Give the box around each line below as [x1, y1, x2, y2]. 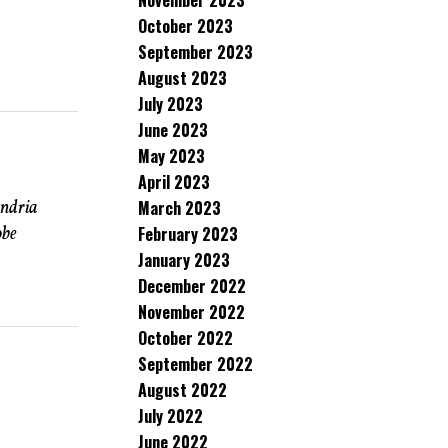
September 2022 [138, 352, 253, 376]
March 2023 [138, 196, 221, 220]
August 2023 [138, 66, 227, 90]
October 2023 [138, 14, 233, 38]
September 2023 [138, 40, 253, 64]
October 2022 [138, 326, 233, 350]
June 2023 [138, 118, 208, 142]
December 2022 [138, 274, 246, 298]
